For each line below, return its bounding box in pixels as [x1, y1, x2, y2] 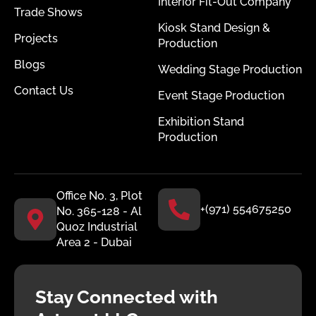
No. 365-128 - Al [56, 204, 142, 218]
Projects [14, 31, 58, 45]
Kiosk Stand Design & [158, 20, 270, 35]
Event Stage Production [158, 88, 284, 102]
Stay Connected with [35, 286, 218, 308]
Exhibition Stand [158, 114, 244, 128]
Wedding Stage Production [158, 62, 302, 76]
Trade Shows [14, 5, 83, 19]
